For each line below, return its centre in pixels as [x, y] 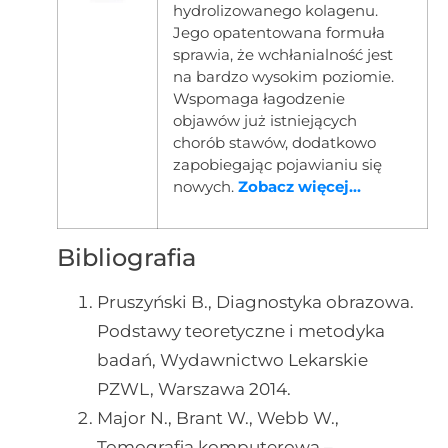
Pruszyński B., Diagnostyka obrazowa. [255, 301]
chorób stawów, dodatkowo [274, 142]
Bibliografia [126, 257]
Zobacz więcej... [299, 186]
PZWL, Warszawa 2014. [193, 388]
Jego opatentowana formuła [278, 32]
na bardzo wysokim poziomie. [283, 76]
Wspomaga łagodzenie [258, 98]
